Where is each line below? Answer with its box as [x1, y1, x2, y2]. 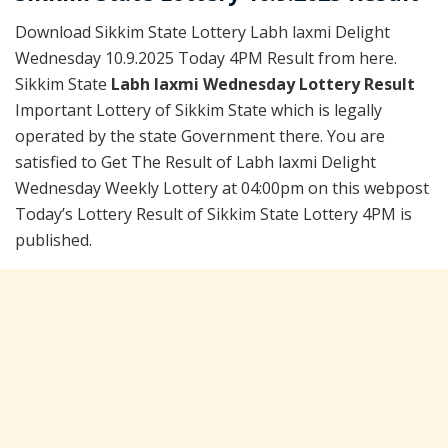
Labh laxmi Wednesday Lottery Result [111, 73, 415, 96]
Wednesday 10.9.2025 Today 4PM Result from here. [15, 47, 397, 70]
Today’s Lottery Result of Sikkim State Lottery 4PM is [15, 203, 412, 226]
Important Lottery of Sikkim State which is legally [15, 99, 382, 122]
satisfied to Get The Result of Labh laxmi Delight [15, 151, 376, 174]
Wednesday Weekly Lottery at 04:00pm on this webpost [15, 177, 429, 200]
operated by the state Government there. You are [15, 125, 385, 148]
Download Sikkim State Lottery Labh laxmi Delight [15, 21, 390, 44]
